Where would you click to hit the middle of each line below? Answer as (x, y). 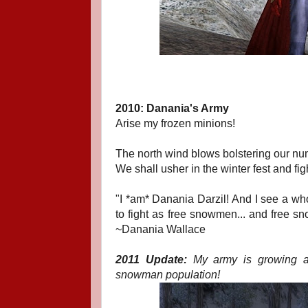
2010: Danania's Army (172, 108)
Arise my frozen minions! (175, 123)
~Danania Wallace (161, 229)
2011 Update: (151, 260)
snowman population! (168, 275)
